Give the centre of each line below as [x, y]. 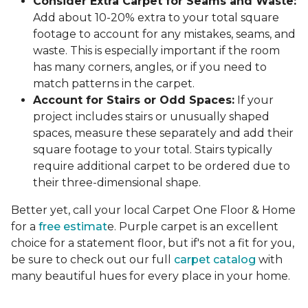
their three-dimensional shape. [117, 182]
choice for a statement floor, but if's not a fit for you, [153, 243]
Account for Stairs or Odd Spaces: [134, 100]
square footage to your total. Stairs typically [153, 149]
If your [254, 100]
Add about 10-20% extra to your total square [156, 17]
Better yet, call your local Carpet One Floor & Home [153, 210]
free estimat [73, 226]
